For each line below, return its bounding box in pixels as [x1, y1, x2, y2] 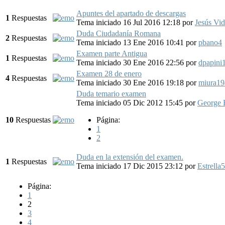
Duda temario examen [76, 89, 146, 98]
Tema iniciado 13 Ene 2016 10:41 [76, 38, 186, 47]
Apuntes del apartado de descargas [76, 9, 186, 18]
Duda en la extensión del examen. [76, 152, 183, 161]
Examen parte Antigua [76, 49, 147, 58]
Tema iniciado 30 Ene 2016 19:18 [76, 78, 186, 87]
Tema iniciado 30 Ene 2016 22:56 [76, 58, 186, 67]
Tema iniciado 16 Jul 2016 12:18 [76, 18, 182, 27]
